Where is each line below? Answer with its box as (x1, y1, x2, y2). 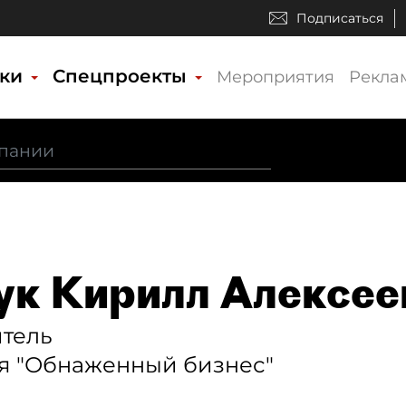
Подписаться (296, 10, 383, 26)
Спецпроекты (53, 65, 193, 87)
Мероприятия (217, 67, 335, 87)
